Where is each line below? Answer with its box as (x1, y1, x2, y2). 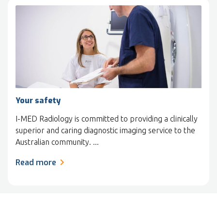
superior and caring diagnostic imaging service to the (15, 126, 195, 135)
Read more (15, 157, 56, 168)
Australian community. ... (15, 138, 99, 147)
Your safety (15, 95, 61, 106)
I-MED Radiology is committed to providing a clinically (15, 114, 198, 124)
